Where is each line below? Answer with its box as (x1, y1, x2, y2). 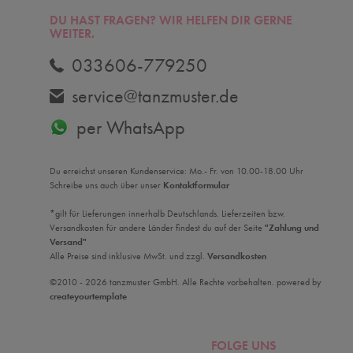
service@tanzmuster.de (71, 84, 239, 108)
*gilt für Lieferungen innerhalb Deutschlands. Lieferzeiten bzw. (49, 207, 285, 220)
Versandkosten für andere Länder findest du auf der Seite (49, 221, 265, 234)
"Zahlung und (264, 221, 319, 234)
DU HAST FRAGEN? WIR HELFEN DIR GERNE (49, 12, 292, 28)
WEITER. (49, 25, 95, 42)
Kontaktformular (162, 179, 229, 191)
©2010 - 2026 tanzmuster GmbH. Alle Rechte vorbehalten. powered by (49, 276, 321, 288)
